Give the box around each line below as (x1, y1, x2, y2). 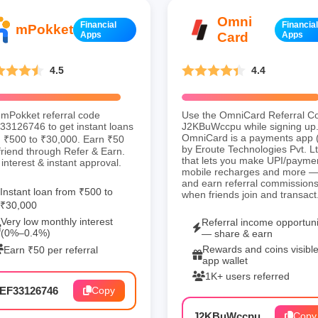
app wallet (202, 254, 248, 266)
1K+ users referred (205, 270, 290, 282)
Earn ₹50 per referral (4, 243, 98, 256)
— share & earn (202, 227, 273, 239)
